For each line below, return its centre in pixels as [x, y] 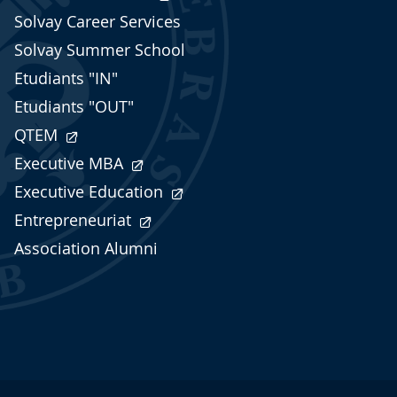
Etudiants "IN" [66, 79]
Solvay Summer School [100, 51]
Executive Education [91, 192]
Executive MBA [71, 164]
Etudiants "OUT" [74, 107]
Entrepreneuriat [75, 221]
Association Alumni [86, 249]
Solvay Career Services [97, 22]
